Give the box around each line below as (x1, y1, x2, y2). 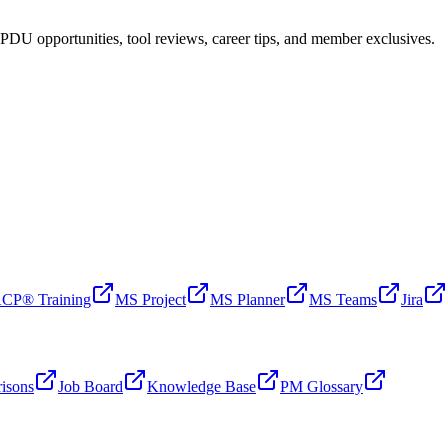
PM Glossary (280, 378, 363, 396)
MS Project (115, 291, 186, 309)
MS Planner (210, 291, 285, 309)
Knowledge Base (147, 378, 256, 396)
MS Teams (309, 291, 377, 309)
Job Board (58, 378, 123, 396)
